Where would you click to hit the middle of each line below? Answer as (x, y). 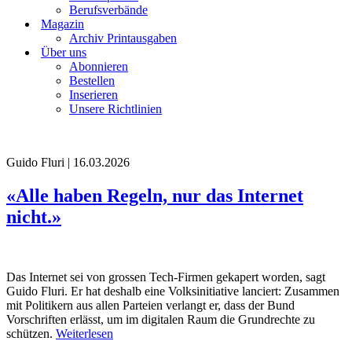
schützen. (31, 333)
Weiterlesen (84, 333)
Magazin (62, 24)
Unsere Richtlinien (115, 109)
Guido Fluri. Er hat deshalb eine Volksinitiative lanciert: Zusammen (173, 291)
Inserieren (93, 95)
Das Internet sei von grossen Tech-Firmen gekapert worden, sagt (166, 277)
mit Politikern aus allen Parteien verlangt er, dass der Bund (150, 305)
